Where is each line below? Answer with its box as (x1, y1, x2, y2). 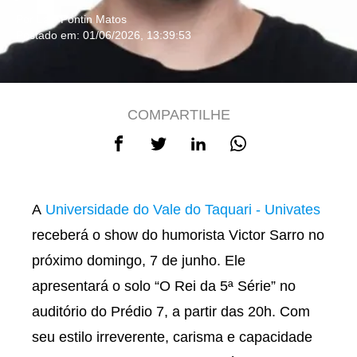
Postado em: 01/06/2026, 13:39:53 (16, 29, 191, 41)
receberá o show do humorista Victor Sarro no (32, 227, 324, 243)
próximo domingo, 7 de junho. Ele (32, 253, 245, 269)
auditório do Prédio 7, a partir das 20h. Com (32, 304, 310, 320)
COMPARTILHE (127, 107, 230, 123)
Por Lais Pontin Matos (16, 13, 127, 25)
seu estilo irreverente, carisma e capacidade (32, 329, 312, 345)
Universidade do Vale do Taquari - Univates (45, 202, 320, 218)
